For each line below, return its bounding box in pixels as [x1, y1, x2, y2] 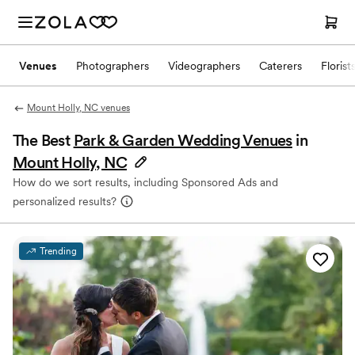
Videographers [168, 59, 240, 72]
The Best [13, 131, 74, 150]
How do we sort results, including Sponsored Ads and [13, 176, 278, 189]
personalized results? [13, 195, 116, 208]
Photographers [76, 59, 149, 72]
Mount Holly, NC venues [26, 102, 130, 113]
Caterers [259, 59, 302, 72]
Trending [40, 246, 77, 257]
